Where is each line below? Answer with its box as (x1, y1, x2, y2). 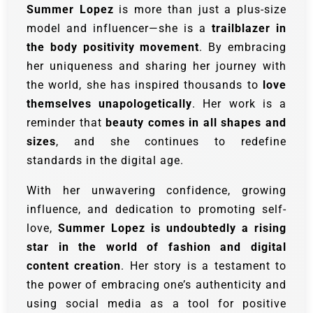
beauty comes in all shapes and (105, 115, 287, 129)
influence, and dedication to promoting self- (27, 202, 286, 216)
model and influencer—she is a (27, 21, 212, 35)
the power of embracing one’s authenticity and (27, 277, 286, 291)
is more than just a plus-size (113, 2, 287, 16)
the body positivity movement (27, 40, 200, 54)
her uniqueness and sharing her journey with (27, 59, 286, 73)
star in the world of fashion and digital (27, 240, 286, 254)
